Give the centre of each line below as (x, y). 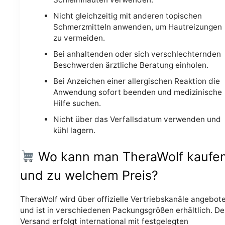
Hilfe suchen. (77, 103)
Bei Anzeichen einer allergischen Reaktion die (136, 81)
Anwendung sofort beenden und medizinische (137, 92)
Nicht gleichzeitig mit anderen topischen (127, 16)
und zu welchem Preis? (89, 176)
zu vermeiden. (79, 38)
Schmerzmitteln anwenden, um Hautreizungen (137, 27)
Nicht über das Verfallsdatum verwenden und (137, 120)
